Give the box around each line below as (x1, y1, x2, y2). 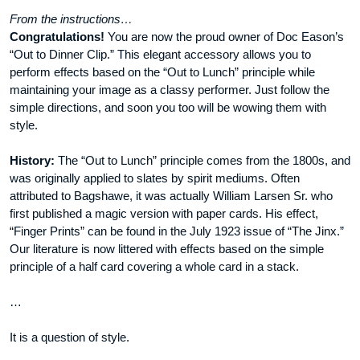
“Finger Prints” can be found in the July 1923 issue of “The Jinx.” (10, 224, 344, 239)
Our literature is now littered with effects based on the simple (10, 242, 324, 256)
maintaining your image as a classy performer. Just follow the (10, 83, 329, 97)
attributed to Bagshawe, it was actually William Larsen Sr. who (10, 189, 333, 203)
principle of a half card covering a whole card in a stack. (10, 260, 299, 274)
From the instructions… (10, 12, 133, 27)
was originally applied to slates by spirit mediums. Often (10, 171, 300, 186)
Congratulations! (10, 30, 104, 44)
